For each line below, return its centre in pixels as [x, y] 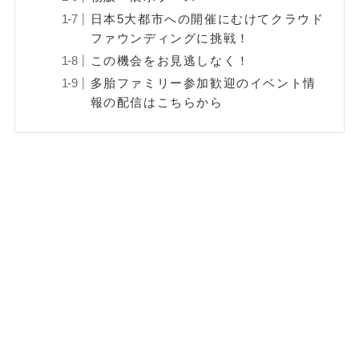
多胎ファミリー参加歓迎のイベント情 [203, 83]
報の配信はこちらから [157, 102]
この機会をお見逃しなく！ [170, 61]
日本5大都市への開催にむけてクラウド [207, 19]
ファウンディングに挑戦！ [170, 38]
